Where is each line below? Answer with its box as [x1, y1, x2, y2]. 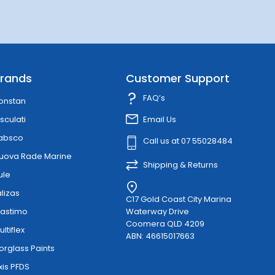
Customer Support [125, 71, 230, 87]
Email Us [142, 113, 176, 125]
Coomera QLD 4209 [125, 217, 204, 230]
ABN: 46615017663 [125, 230, 195, 242]
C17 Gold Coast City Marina [125, 193, 231, 205]
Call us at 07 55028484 [142, 134, 233, 147]
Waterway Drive [125, 205, 189, 217]
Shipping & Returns [142, 158, 218, 171]
